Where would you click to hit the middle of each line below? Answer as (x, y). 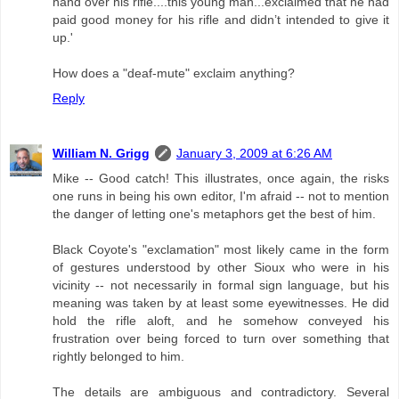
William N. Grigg (101, 153)
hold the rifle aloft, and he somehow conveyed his (221, 320)
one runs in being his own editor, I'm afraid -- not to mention (221, 195)
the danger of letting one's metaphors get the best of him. (214, 213)
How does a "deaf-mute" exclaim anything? (174, 73)
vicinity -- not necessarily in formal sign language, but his (221, 285)
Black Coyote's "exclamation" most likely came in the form (221, 249)
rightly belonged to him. (118, 356)
